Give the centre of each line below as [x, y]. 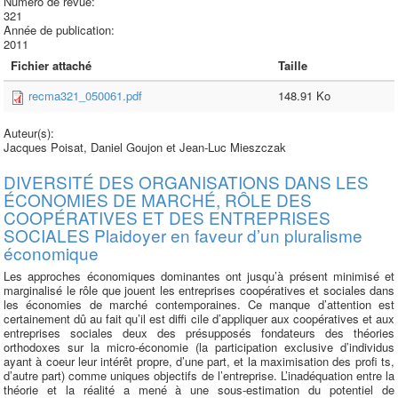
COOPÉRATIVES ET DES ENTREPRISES [167, 217]
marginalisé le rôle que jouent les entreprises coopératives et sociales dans [199, 290]
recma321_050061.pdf [85, 96]
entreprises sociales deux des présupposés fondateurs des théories [199, 333]
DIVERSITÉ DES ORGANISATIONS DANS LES [186, 182]
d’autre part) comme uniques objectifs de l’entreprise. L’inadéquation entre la [199, 375]
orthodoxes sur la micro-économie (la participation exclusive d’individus [199, 347]
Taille [293, 65]
